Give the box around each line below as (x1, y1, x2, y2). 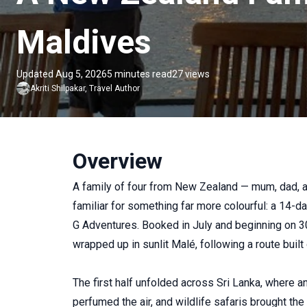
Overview (73, 148, 162, 174)
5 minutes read (107, 69, 172, 79)
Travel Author (89, 84, 140, 93)
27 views (172, 69, 210, 79)
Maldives (16, 23, 151, 62)
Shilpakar (51, 84, 85, 93)
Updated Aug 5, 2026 (16, 69, 107, 79)
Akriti (30, 84, 49, 93)
